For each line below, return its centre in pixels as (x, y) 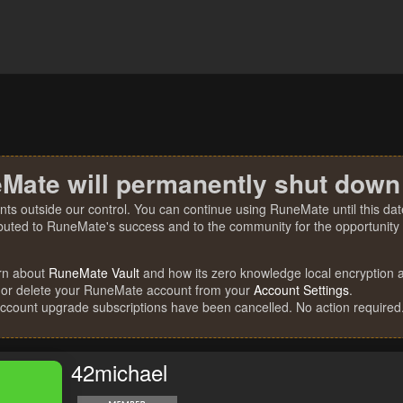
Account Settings (301, 290)
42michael (119, 372)
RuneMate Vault (94, 273)
